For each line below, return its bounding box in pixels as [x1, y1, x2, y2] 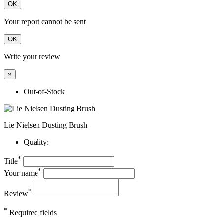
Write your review [4, 52, 60, 61]
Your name [4, 169, 38, 178]
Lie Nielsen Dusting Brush [4, 121, 87, 130]
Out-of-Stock [24, 87, 65, 96]
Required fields [7, 208, 57, 217]
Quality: [24, 138, 49, 147]
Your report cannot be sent [4, 17, 86, 26]
